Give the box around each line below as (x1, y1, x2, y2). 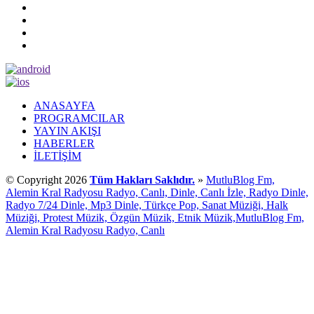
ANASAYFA (34, 99, 95, 111)
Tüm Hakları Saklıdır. (90, 173, 195, 186)
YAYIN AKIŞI (34, 124, 101, 137)
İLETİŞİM (34, 149, 81, 162)
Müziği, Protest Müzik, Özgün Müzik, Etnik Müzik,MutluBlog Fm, (6, 211, 304, 224)
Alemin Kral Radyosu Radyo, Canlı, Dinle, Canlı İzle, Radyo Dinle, (6, 186, 308, 198)
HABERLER (34, 137, 95, 149)
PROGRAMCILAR (34, 111, 125, 124)
